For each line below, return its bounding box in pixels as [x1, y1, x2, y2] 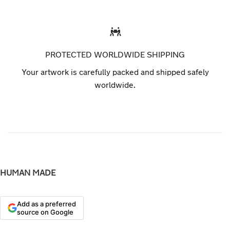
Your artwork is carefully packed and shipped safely [21, 67, 209, 77]
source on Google [17, 208, 73, 217]
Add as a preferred [17, 200, 76, 208]
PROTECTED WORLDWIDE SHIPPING [45, 49, 185, 60]
